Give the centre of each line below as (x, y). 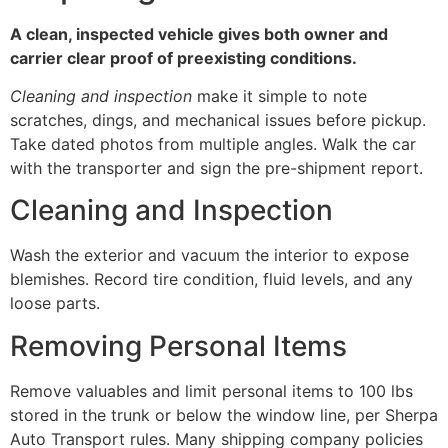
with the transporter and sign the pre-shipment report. (216, 168)
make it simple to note (279, 96)
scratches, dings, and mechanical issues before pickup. (218, 120)
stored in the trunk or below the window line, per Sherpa (224, 414)
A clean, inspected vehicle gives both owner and (199, 33)
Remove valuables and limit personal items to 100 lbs (211, 390)
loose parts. (55, 303)
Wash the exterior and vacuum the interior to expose (209, 255)
